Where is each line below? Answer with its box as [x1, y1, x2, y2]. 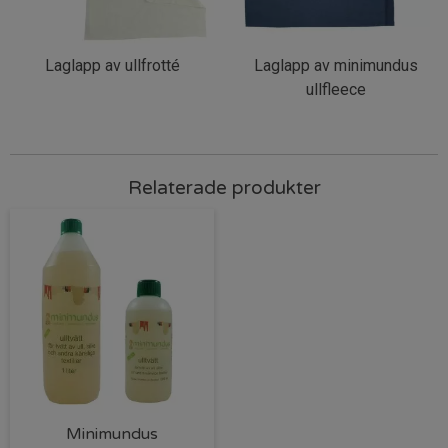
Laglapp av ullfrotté [44, 55, 180, 75]
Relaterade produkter [127, 176, 321, 199]
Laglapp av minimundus [254, 55, 418, 75]
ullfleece [306, 79, 366, 99]
